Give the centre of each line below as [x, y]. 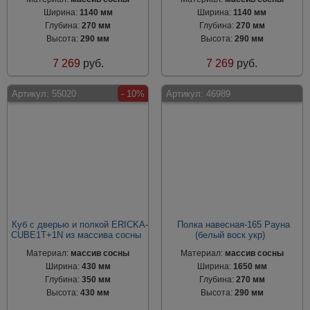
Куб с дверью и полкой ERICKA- [80, 225]
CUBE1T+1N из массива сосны [76, 235]
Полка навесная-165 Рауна [234, 225]
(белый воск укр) [230, 235]
